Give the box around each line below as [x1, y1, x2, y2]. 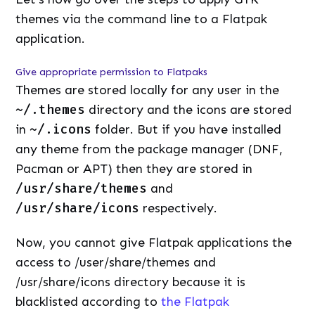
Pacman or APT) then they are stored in [15, 160, 253, 176]
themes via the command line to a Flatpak [15, 11, 268, 27]
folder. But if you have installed [91, 121, 282, 137]
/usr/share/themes [15, 180, 148, 196]
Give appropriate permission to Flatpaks [15, 65, 208, 78]
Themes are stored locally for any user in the [15, 82, 280, 98]
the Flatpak [161, 294, 230, 310]
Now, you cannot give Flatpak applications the [15, 235, 292, 251]
